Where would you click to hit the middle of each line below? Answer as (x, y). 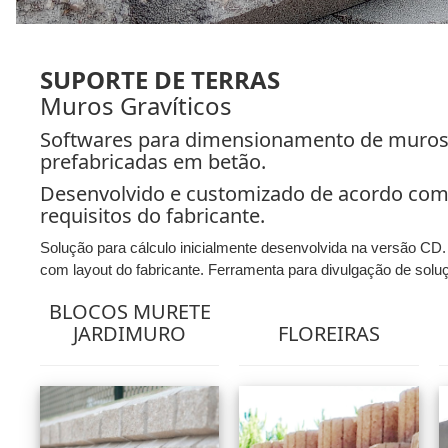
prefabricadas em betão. (153, 161)
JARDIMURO (130, 333)
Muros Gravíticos (136, 105)
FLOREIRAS (328, 333)
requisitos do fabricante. (152, 215)
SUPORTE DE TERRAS (160, 79)
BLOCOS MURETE (129, 311)
